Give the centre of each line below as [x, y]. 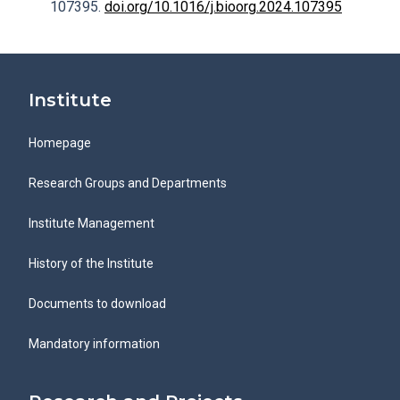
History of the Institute [91, 263]
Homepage [60, 143]
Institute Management [92, 223]
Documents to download [97, 304]
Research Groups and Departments [128, 183]
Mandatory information [94, 344]
